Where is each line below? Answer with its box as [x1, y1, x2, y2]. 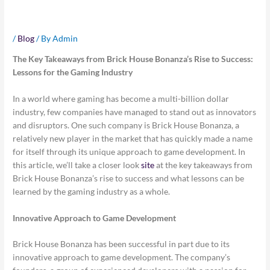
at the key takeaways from [154, 159, 253, 170]
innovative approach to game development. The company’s [13, 252, 231, 263]
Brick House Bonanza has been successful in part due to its [13, 239, 230, 250]
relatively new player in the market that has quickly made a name [13, 133, 253, 143]
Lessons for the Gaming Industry [13, 66, 133, 77]
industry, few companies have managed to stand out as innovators [13, 106, 257, 117]
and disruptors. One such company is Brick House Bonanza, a [13, 119, 240, 130]
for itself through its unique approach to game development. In [13, 146, 246, 157]
